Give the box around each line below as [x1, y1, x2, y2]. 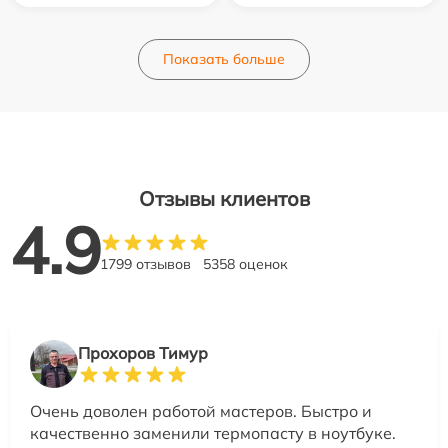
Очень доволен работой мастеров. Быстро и [30, 400, 372, 421]
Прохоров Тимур [78, 342, 208, 363]
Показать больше [163, 49, 285, 68]
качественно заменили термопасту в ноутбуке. [30, 422, 396, 443]
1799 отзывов [100, 254, 191, 273]
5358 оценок [203, 254, 288, 273]
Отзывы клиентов [138, 185, 310, 211]
